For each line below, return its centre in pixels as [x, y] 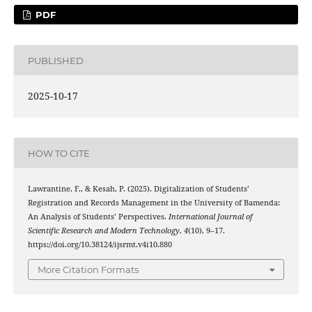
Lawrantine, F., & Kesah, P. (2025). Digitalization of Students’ [138, 189]
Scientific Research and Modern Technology [103, 231]
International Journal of [210, 217]
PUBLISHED [55, 60]
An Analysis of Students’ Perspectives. [98, 217]
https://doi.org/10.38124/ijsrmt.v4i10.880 [100, 245]
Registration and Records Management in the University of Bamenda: [154, 203]
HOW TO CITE [58, 153]
